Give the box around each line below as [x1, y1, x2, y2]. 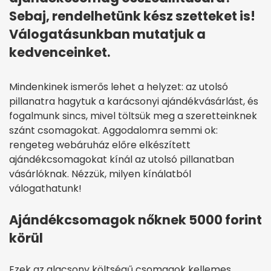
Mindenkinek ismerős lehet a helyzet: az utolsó [9, 80, 228, 94]
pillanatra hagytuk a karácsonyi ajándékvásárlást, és [9, 94, 258, 109]
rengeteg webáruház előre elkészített [9, 138, 191, 152]
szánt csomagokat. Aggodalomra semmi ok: [9, 123, 218, 138]
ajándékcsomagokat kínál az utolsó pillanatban [9, 152, 234, 167]
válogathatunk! [9, 181, 82, 196]
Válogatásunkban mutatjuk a [9, 25, 206, 44]
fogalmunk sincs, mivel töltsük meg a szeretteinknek [9, 109, 257, 123]
